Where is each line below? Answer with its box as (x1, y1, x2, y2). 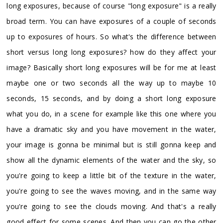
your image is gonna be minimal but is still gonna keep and (6, 139, 217, 149)
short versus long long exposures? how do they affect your (6, 47, 217, 57)
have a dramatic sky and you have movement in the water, (6, 124, 217, 134)
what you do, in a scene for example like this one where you (6, 109, 217, 118)
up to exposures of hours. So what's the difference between (6, 31, 217, 41)
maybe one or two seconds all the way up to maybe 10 (6, 78, 217, 88)
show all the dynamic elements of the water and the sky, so (6, 155, 217, 165)
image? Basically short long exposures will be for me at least (6, 62, 217, 72)
